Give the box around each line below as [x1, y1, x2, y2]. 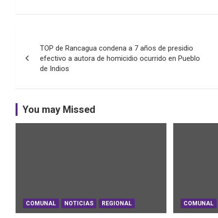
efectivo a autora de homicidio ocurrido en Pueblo [40, 54, 200, 63]
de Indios [40, 64, 69, 73]
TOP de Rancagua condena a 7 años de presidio [40, 43, 193, 53]
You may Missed [22, 103, 95, 115]
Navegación [15, 28, 97, 47]
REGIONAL [102, 200, 132, 207]
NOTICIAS [64, 200, 93, 207]
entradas [15, 68, 76, 87]
